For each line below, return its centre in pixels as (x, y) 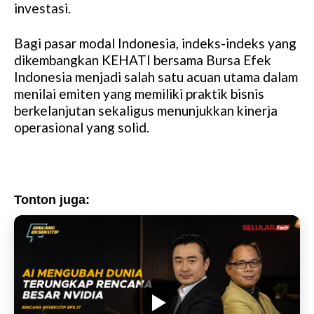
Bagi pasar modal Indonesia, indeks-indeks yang (155, 43)
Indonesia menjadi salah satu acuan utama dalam (156, 76)
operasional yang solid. (82, 127)
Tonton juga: (52, 199)
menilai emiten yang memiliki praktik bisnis (139, 93)
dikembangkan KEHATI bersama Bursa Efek (143, 60)
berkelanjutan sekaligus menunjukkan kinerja (146, 110)
